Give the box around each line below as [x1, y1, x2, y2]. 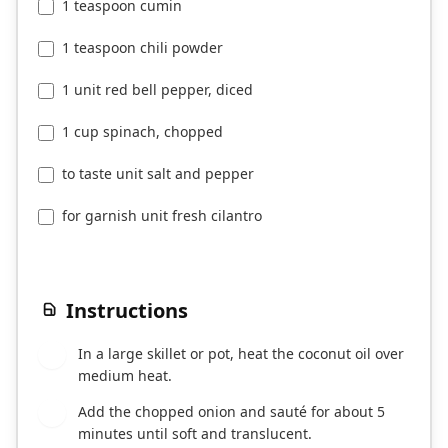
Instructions [66, 297, 188, 325]
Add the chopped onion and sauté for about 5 [78, 402, 385, 422]
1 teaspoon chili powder [62, 38, 223, 58]
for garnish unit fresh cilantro [62, 206, 262, 226]
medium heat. [78, 366, 172, 386]
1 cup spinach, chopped [62, 122, 223, 142]
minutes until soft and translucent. [78, 424, 312, 444]
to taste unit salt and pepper [62, 164, 254, 184]
